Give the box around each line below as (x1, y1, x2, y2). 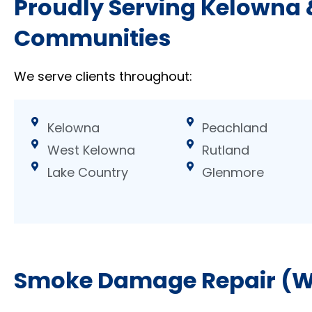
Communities (14, 22, 171, 54)
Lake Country (47, 163, 128, 181)
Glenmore (202, 163, 265, 181)
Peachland (202, 118, 268, 136)
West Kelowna (47, 141, 135, 159)
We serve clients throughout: (14, 68, 192, 86)
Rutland (202, 141, 250, 159)
